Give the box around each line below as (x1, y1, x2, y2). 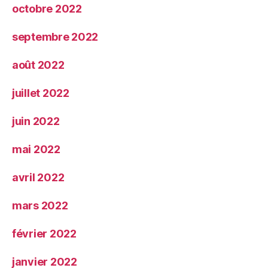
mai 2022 (12, 143, 60, 156)
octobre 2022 (12, 2, 82, 16)
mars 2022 (12, 199, 68, 212)
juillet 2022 (12, 87, 69, 100)
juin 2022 (12, 115, 60, 128)
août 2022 (12, 59, 65, 72)
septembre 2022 (12, 31, 99, 44)
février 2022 (12, 227, 77, 240)
